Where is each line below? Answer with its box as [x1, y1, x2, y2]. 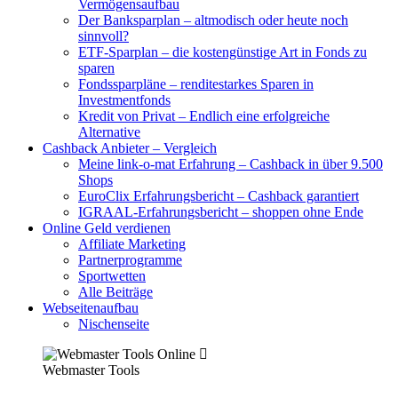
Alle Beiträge [78, 284, 153, 299]
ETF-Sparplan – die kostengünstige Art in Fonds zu [78, 44, 367, 60]
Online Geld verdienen [43, 220, 171, 235]
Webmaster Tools [43, 362, 139, 378]
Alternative [78, 124, 140, 139]
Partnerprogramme [78, 252, 182, 267]
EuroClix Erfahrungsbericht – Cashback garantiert [78, 188, 359, 203]
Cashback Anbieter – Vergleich [43, 140, 217, 155]
